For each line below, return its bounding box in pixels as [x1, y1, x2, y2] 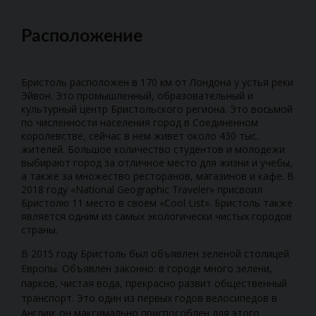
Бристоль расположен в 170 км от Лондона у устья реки [21, 75, 293, 89]
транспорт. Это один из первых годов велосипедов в [21, 291, 277, 305]
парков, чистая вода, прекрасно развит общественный [21, 276, 287, 290]
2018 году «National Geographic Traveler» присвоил [21, 182, 262, 196]
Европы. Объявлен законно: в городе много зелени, [21, 261, 272, 275]
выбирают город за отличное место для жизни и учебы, [21, 155, 293, 169]
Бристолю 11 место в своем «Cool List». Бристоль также [21, 195, 293, 209]
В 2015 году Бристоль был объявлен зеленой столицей [21, 246, 289, 260]
